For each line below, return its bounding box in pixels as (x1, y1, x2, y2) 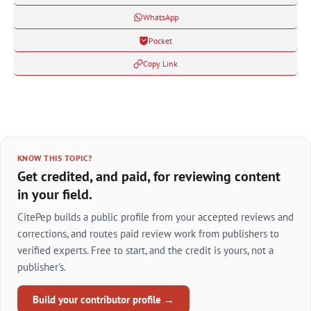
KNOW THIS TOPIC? (17, 152, 92, 163)
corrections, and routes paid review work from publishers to (17, 226, 279, 240)
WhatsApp (142, 12, 178, 23)
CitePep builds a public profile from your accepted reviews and (17, 210, 294, 224)
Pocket (149, 35, 172, 46)
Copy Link (143, 58, 178, 69)
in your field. (17, 185, 92, 203)
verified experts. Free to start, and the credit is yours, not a (17, 243, 274, 257)
